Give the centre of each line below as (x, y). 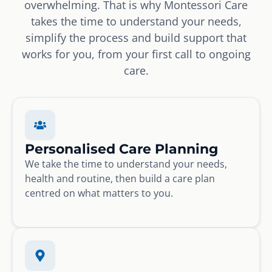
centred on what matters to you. (99, 193)
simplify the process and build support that (136, 37)
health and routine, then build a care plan (120, 178)
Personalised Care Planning (121, 148)
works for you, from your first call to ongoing (136, 54)
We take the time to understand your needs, (126, 164)
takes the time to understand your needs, (136, 21)
